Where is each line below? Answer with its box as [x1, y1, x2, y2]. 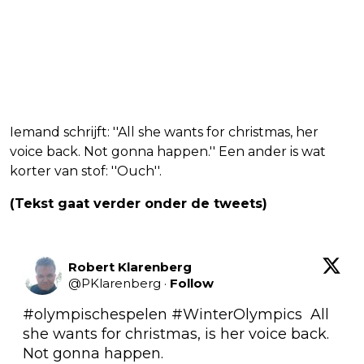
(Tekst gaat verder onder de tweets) [10, 195, 267, 211]
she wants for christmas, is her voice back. [23, 324, 329, 343]
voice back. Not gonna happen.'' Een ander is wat [10, 143, 326, 159]
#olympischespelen [23, 305, 167, 323]
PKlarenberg [81, 275, 161, 291]
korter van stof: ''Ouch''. [10, 162, 162, 179]
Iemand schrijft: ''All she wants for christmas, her [10, 123, 318, 140]
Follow [170, 275, 214, 291]
